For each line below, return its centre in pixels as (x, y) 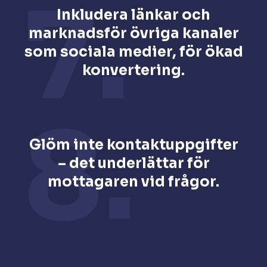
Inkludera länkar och (133, 15)
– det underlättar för (133, 163)
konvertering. (133, 71)
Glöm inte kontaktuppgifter (133, 145)
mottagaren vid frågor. (133, 181)
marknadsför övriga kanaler (133, 34)
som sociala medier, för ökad (133, 52)
